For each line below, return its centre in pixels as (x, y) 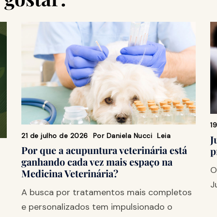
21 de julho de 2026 (55, 135)
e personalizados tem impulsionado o (97, 207)
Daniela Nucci (129, 135)
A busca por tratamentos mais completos (107, 192)
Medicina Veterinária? (70, 173)
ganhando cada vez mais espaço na (97, 161)
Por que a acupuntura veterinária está (104, 150)
